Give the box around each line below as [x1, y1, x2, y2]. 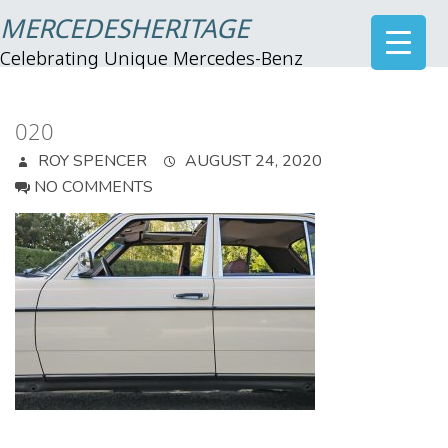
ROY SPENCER [34, 150, 147, 172]
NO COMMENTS [34, 176, 153, 198]
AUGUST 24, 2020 [181, 150, 322, 172]
